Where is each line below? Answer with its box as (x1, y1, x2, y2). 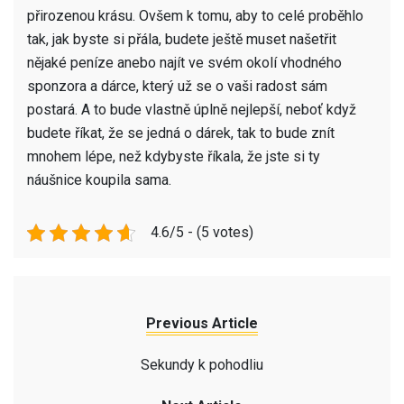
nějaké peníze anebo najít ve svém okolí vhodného (27, 54, 342, 71)
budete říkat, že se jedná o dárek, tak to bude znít (27, 124, 335, 142)
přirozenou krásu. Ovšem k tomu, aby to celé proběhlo (27, 7, 363, 24)
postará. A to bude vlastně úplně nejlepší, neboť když (27, 101, 356, 118)
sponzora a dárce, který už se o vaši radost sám (27, 78, 327, 95)
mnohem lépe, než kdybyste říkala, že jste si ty (27, 148, 320, 165)
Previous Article (146, 315, 258, 332)
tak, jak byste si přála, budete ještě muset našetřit (27, 31, 336, 48)
